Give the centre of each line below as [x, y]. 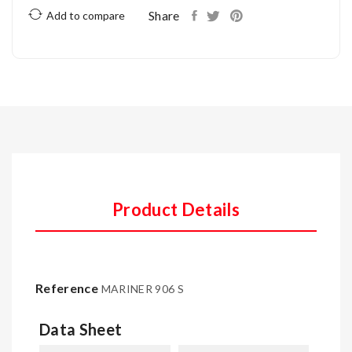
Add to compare [86, 15]
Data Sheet [81, 329]
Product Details [176, 209]
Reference [67, 288]
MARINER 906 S [143, 289]
